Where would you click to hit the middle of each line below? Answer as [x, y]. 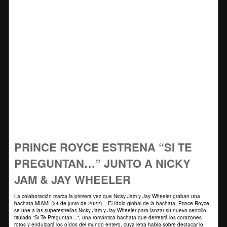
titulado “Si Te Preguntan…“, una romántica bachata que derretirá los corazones [108, 217]
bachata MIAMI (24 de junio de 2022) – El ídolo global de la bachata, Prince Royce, [112, 203]
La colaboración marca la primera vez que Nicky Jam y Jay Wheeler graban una [107, 196]
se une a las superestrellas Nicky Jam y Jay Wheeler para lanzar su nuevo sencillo [110, 210]
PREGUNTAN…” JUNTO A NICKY [102, 163]
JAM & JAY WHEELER [72, 179]
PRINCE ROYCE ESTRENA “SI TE [103, 147]
